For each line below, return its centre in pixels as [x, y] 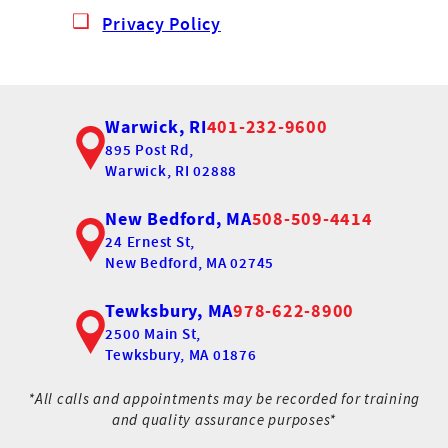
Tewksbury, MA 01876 [181, 354]
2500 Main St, [153, 333]
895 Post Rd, [149, 149]
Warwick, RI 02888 [171, 170]
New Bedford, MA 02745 [189, 262]
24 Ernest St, [150, 241]
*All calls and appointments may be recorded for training [224, 399]
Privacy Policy [161, 23]
